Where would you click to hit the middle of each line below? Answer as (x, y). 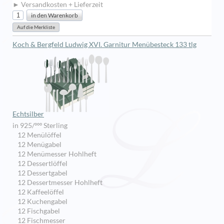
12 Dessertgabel (42, 173)
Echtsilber (28, 114)
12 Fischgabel (39, 211)
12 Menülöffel (39, 135)
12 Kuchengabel (42, 202)
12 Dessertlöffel (42, 164)
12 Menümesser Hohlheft (57, 154)
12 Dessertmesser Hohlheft (60, 183)
